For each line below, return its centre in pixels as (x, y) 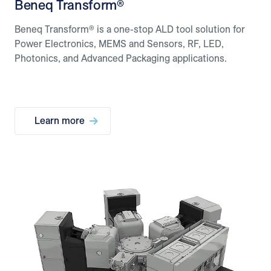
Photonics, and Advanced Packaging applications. (121, 58)
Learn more (60, 121)
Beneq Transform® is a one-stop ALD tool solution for (130, 29)
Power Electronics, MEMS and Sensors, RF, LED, (119, 44)
